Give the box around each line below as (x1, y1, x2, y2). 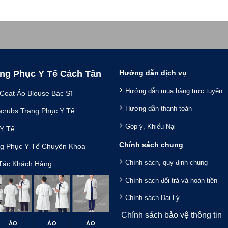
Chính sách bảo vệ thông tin (119, 211, 222, 220)
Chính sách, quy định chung (125, 159, 208, 167)
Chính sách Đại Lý (125, 194, 180, 202)
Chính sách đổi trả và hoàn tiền (125, 176, 217, 184)
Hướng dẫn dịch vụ (119, 69, 187, 77)
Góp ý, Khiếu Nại (125, 122, 176, 130)
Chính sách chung (119, 140, 183, 149)
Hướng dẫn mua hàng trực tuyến (125, 87, 222, 95)
